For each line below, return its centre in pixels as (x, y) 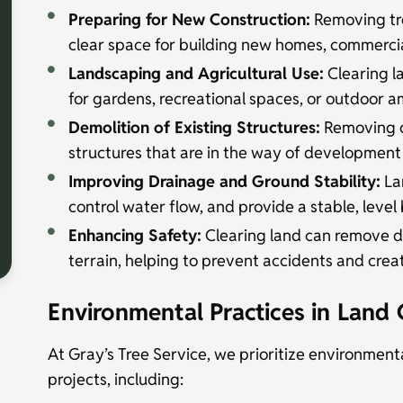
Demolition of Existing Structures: (195, 127)
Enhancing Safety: (135, 235)
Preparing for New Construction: (190, 19)
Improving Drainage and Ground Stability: (225, 181)
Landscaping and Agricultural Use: (197, 73)
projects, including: (116, 379)
